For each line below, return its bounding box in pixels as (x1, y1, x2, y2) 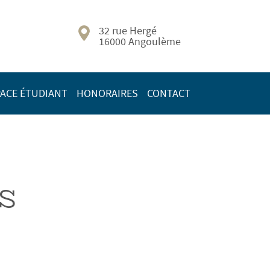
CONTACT (146, 86, 190, 100)
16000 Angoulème (98, 34, 181, 48)
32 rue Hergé (98, 24, 157, 37)
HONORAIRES (76, 86, 138, 100)
